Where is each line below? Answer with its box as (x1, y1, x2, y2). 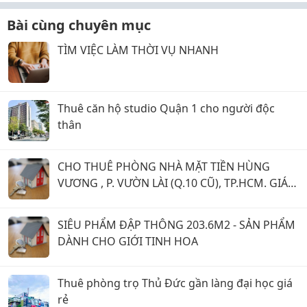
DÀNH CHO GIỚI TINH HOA (58, 233, 198, 249)
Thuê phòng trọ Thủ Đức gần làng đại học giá (58, 275, 293, 291)
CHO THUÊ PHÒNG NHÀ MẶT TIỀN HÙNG (58, 158, 270, 174)
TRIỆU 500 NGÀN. (58, 191, 147, 207)
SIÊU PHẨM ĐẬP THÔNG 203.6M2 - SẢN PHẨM (58, 217, 295, 232)
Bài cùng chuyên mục (7, 15, 151, 34)
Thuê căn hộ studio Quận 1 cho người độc (58, 100, 275, 116)
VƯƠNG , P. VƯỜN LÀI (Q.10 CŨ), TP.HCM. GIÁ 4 (58, 175, 297, 191)
